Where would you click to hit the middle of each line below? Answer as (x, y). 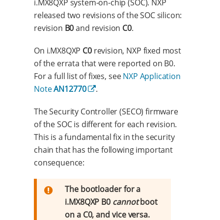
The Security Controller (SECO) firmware (106, 111)
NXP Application (152, 76)
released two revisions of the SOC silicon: (108, 15)
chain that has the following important (103, 150)
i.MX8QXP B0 (89, 202)
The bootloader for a (103, 189)
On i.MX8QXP (58, 50)
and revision (98, 28)
